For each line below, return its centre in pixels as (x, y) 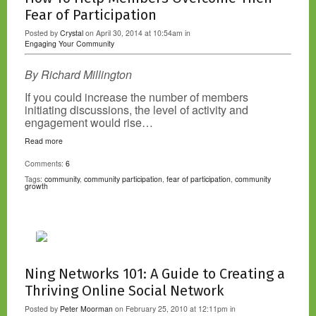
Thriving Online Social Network (124, 291)
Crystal (72, 33)
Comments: (45, 164)
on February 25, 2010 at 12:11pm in (174, 309)
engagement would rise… (89, 123)
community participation (123, 179)
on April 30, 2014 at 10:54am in (137, 33)
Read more (44, 141)
